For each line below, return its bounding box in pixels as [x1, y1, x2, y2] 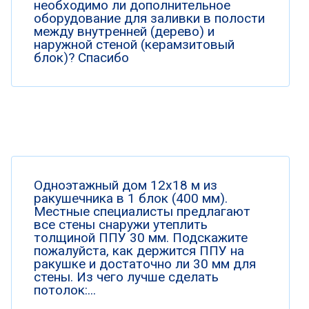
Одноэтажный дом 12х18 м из [34, 177, 217, 193]
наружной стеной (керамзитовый [34, 37, 235, 52]
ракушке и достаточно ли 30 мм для [34, 256, 256, 272]
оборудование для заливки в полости [34, 10, 265, 26]
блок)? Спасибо [34, 50, 129, 66]
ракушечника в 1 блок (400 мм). [34, 190, 228, 206]
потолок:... [34, 282, 96, 298]
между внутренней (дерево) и [34, 23, 215, 39]
